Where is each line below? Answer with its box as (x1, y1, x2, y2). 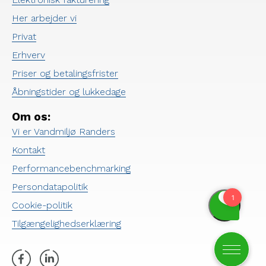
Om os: (12, 110, 50, 124)
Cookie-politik (12, 199, 72, 211)
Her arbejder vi (12, 12, 77, 24)
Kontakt (12, 144, 45, 156)
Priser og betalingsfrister (12, 68, 118, 79)
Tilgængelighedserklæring (12, 217, 121, 229)
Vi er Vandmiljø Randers (12, 125, 115, 137)
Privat (12, 31, 36, 42)
